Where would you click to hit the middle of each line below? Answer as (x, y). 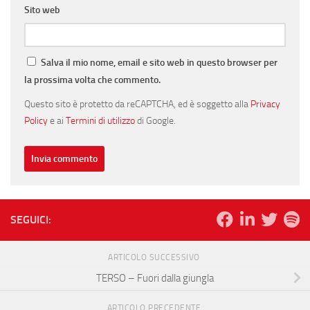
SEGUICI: (31, 220)
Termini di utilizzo (100, 121)
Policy (36, 121)
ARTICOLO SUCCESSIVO (155, 258)
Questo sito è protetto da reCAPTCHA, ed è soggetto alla (137, 104)
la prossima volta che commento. (92, 80)
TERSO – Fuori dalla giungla (155, 279)
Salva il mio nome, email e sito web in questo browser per (159, 63)
